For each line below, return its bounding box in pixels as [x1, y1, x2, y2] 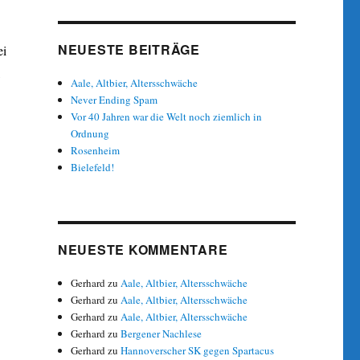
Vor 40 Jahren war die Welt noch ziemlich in [71, 108, 263, 124]
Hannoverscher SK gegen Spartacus [121, 342, 275, 358]
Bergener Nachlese [121, 325, 202, 341]
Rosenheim [71, 142, 121, 157]
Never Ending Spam [71, 92, 158, 107]
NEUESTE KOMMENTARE [57, 239, 228, 259]
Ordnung [71, 125, 110, 141]
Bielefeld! [71, 159, 115, 174]
